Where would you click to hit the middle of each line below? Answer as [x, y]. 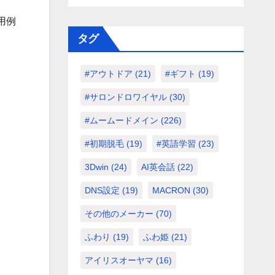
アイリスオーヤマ [119, 260]
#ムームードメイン [121, 120]
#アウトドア [108, 74]
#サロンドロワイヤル [126, 97]
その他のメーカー [119, 214]
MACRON [171, 190]
